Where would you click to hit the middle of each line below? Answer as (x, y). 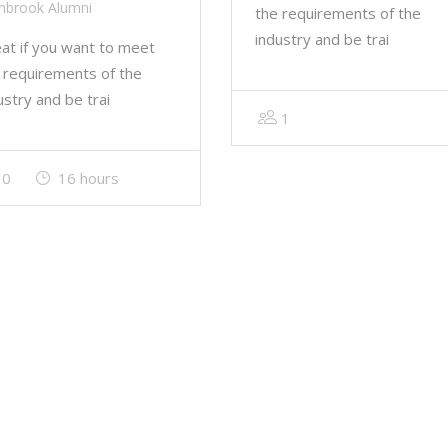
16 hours (89, 178)
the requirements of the (337, 13)
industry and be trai (321, 39)
